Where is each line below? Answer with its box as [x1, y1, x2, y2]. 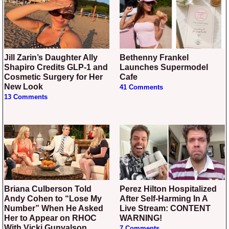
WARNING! [120, 214, 162, 223]
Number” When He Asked [4, 204, 103, 213]
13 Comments [4, 94, 48, 101]
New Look [4, 82, 43, 91]
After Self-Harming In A [120, 194, 208, 203]
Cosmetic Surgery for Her [4, 73, 103, 82]
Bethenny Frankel [120, 53, 126, 62]
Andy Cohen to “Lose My [4, 194, 102, 203]
